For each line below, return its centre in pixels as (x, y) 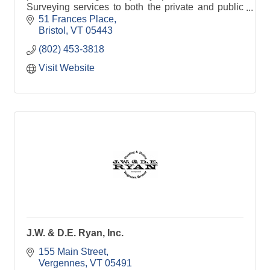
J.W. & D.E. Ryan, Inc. (75, 233)
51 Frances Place (76, 19)
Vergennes (62, 263)
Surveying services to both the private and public (135, 7)
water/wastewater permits (81, 30)
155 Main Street (72, 251)
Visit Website (67, 67)
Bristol (52, 30)
